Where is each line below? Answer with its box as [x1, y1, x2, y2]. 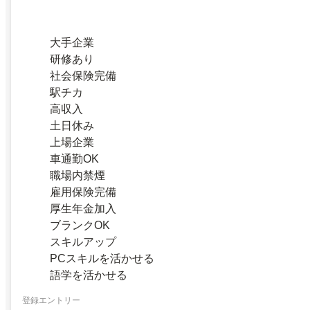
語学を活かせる [50, 269, 127, 282]
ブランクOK [50, 219, 110, 232]
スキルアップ [50, 236, 116, 248]
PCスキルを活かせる [50, 253, 154, 265]
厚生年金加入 [50, 203, 116, 215]
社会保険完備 [50, 70, 116, 82]
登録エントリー [22, 295, 80, 305]
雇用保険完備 [50, 186, 116, 199]
